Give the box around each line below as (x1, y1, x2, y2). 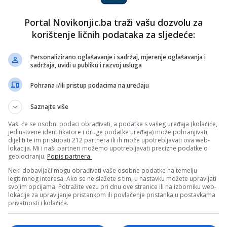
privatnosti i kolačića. (8, 198, 68, 207)
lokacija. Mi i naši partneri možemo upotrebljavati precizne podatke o (8, 143, 208, 153)
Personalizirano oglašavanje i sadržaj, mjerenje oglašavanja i (30, 52, 206, 61)
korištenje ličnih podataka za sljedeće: (32, 28, 195, 41)
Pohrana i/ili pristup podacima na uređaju (30, 81, 149, 90)
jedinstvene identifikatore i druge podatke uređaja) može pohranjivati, (8, 127, 209, 136)
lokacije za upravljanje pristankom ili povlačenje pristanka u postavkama (8, 190, 215, 199)
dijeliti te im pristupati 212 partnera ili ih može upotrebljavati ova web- (8, 135, 210, 144)
